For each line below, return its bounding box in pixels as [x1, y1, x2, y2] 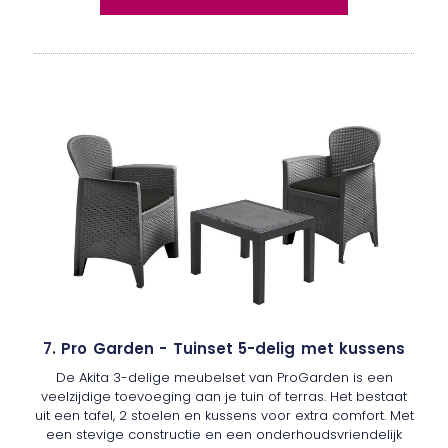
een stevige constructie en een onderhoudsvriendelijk [46, 425, 402, 445]
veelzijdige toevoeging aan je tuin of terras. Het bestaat [41, 387, 407, 407]
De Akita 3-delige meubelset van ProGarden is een [55, 368, 393, 388]
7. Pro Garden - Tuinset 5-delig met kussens [42, 338, 406, 360]
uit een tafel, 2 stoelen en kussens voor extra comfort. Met [34, 406, 414, 426]
